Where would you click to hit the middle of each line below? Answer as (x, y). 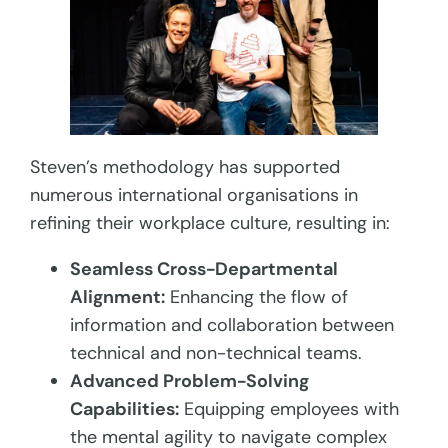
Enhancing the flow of (257, 296)
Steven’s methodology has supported (185, 166)
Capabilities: (125, 408)
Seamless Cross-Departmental (204, 268)
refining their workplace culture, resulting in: (210, 222)
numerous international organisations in (194, 194)
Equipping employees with (289, 408)
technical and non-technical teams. (216, 352)
